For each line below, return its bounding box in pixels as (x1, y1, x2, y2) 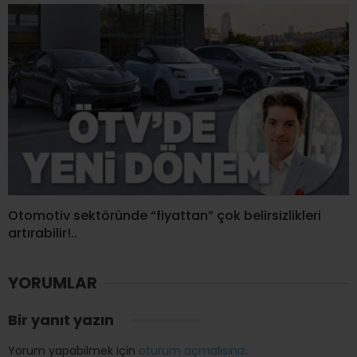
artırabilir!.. (8, 224, 77, 243)
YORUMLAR (8, 272, 97, 295)
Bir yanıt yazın (8, 310, 117, 331)
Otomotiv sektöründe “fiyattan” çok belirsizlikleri (8, 206, 321, 226)
